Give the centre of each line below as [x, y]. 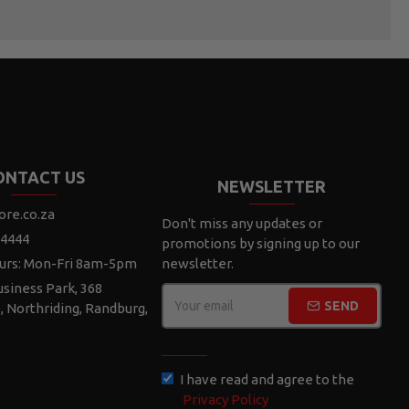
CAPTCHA [193, 338]
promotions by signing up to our [261, 244]
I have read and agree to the [267, 380]
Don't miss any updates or [242, 224]
